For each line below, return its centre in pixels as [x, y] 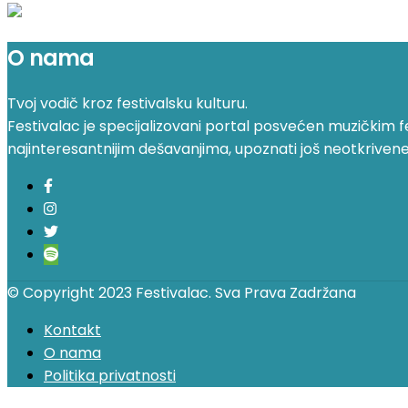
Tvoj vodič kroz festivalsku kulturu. [127, 104]
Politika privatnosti [110, 376]
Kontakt [72, 331]
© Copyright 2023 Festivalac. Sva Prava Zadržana [182, 293]
